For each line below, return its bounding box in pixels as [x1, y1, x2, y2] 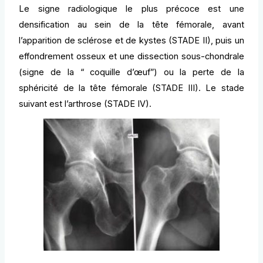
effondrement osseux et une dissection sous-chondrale [19, 51, 244, 62]
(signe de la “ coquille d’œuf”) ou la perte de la [19, 67, 244, 78]
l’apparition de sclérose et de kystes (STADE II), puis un [19, 35, 244, 46]
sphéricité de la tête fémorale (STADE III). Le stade [19, 83, 244, 94]
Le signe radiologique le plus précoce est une [19, 4, 244, 15]
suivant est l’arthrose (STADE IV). [19, 99, 152, 110]
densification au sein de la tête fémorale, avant [19, 19, 244, 31]
